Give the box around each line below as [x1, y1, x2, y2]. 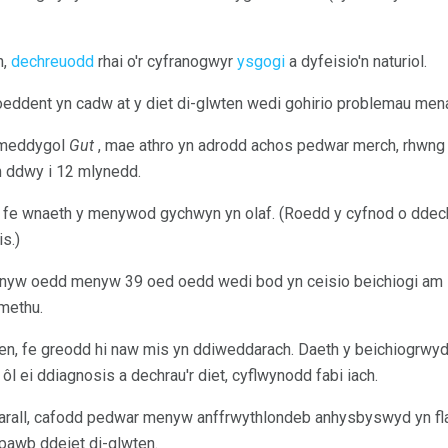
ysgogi [237, 52, 285, 72]
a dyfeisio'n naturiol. [285, 52, 427, 72]
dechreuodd [11, 52, 94, 72]
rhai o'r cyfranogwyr [94, 52, 237, 72]
